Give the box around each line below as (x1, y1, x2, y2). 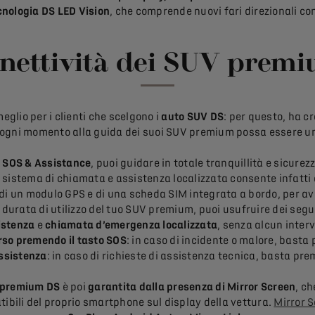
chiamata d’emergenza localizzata (45, 219, 218, 232)
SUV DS (186, 110, 224, 124)
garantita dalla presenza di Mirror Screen (88, 281, 296, 294)
